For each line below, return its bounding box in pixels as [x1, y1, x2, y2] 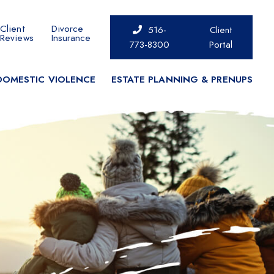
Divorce [51, 21, 84, 35]
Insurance [51, 31, 91, 44]
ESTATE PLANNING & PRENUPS [111, 73, 253, 86]
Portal [209, 38, 233, 51]
